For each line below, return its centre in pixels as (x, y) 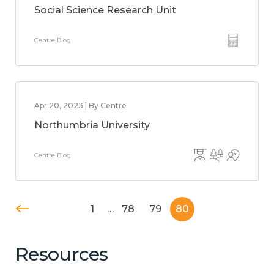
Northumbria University (92, 125)
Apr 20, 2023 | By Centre (80, 106)
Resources (62, 254)
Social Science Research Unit (105, 10)
